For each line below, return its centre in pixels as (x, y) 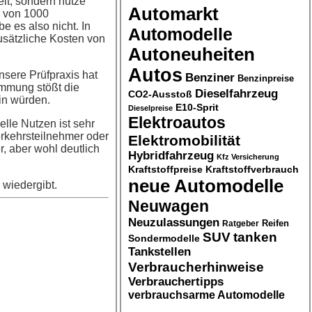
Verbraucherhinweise (196, 266)
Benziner (210, 77)
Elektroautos (177, 122)
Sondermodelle (164, 238)
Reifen (275, 223)
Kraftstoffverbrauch (252, 169)
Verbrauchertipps (176, 281)
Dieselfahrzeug (236, 93)
